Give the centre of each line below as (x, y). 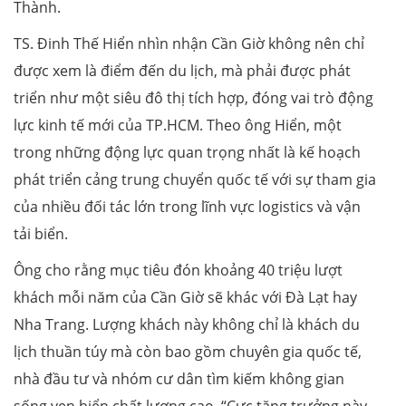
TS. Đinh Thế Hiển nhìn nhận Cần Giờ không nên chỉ (189, 43)
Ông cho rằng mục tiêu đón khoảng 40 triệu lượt (178, 270)
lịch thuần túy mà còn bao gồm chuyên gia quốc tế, (188, 351)
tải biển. (41, 233)
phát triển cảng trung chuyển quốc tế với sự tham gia (195, 179)
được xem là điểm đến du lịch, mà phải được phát (182, 70)
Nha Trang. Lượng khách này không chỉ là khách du (187, 324)
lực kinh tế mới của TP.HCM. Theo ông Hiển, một (178, 125)
